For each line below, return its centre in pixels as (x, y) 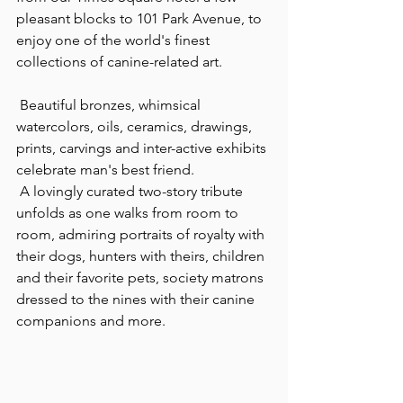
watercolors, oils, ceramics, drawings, (136, 126)
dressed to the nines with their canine (137, 299)
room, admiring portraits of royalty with (142, 234)
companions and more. (91, 320)
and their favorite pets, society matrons (142, 277)
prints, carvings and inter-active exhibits (143, 148)
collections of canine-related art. (119, 61)
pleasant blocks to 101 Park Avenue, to (141, 18)
